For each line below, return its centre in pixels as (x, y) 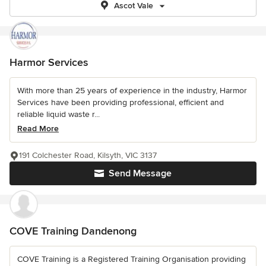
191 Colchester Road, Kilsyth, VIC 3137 (88, 155)
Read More (38, 129)
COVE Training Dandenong (73, 231)
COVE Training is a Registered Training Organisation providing (132, 259)
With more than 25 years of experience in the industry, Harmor (132, 91)
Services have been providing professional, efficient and (121, 102)
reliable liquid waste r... (58, 114)
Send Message (140, 173)
